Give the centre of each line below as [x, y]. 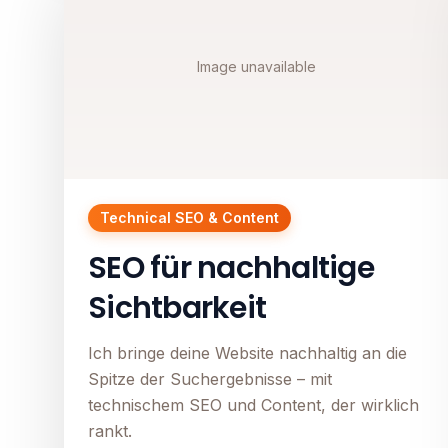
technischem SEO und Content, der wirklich [253, 405]
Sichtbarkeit [177, 308]
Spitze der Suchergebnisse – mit [210, 379]
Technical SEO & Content [189, 218]
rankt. [110, 431]
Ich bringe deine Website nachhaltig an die [247, 353]
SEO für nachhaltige [231, 268]
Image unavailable [256, 67]
